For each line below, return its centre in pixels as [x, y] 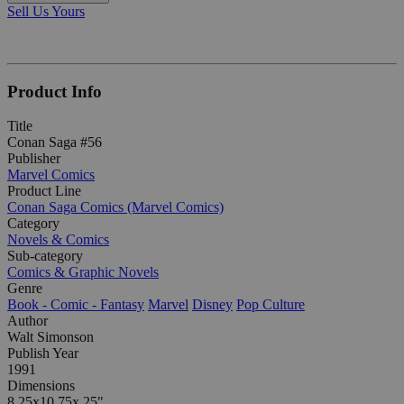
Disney [212, 305]
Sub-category [45, 256]
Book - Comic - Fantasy [76, 305]
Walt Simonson [50, 337]
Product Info [55, 91]
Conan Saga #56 [55, 142]
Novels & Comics [58, 240]
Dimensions [41, 386]
